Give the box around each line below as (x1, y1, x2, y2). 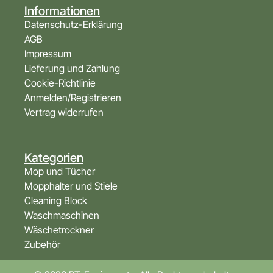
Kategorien (24, 150, 83, 165)
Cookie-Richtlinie (24, 77, 96, 90)
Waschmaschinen (24, 208, 99, 221)
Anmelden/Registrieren (24, 91, 121, 104)
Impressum (24, 48, 71, 60)
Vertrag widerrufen (24, 106, 104, 119)
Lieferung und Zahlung (24, 62, 120, 75)
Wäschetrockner (24, 223, 94, 236)
